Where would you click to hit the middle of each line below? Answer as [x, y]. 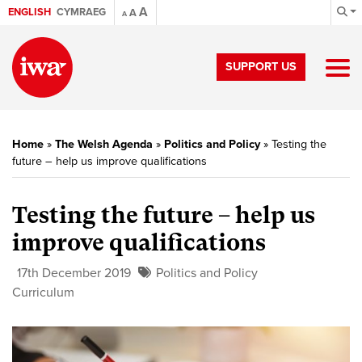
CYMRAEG [81, 12]
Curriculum [43, 293]
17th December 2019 [74, 273]
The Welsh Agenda [104, 144]
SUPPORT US [261, 67]
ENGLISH [29, 12]
